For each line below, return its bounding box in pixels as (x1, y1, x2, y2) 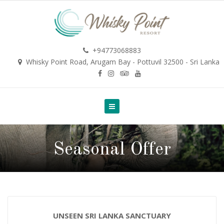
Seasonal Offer (53, 141, 171, 159)
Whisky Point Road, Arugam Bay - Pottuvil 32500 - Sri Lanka (24, 57, 219, 66)
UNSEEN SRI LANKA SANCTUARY (53, 210, 171, 220)
